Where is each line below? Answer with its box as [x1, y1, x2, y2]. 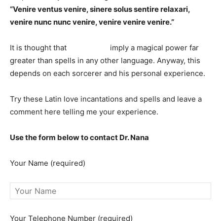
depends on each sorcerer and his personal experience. [10, 68, 205, 78]
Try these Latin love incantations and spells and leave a [10, 94, 202, 104]
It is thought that [10, 42, 69, 52]
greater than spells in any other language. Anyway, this [10, 55, 200, 65]
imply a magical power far [108, 42, 199, 52]
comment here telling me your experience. [10, 107, 158, 116]
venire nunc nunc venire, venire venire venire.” [10, 17, 174, 27]
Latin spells [69, 42, 108, 52]
